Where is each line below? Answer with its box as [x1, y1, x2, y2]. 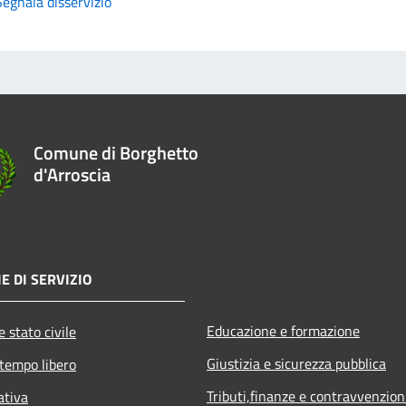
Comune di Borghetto [33, 138, 198, 167]
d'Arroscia [33, 159, 111, 188]
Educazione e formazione [207, 320, 360, 343]
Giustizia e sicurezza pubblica [207, 353, 386, 375]
